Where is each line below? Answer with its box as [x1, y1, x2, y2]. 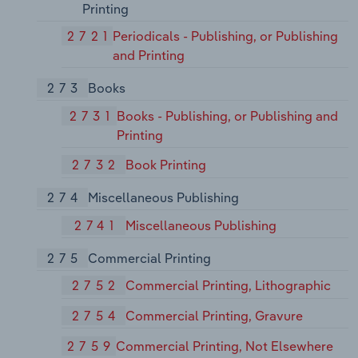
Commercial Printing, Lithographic [125, 277, 332, 294]
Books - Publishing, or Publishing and [117, 107, 339, 124]
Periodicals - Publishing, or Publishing [113, 28, 339, 45]
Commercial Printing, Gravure [125, 308, 304, 324]
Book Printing [125, 157, 207, 173]
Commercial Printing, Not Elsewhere [115, 337, 333, 354]
